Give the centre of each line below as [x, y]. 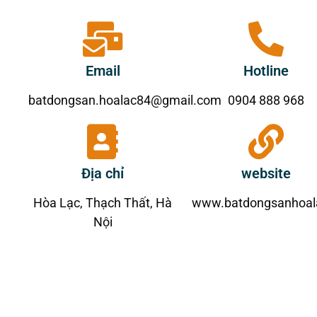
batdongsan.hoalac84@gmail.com [125, 100]
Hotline [266, 70]
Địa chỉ [103, 173]
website [266, 173]
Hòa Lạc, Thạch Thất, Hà [103, 202]
